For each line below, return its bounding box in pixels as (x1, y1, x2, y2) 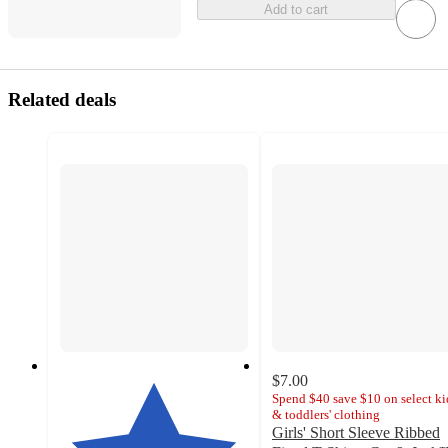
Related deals (8, 88, 116, 110)
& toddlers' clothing (272, 406, 380, 422)
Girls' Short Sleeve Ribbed (272, 423, 440, 441)
